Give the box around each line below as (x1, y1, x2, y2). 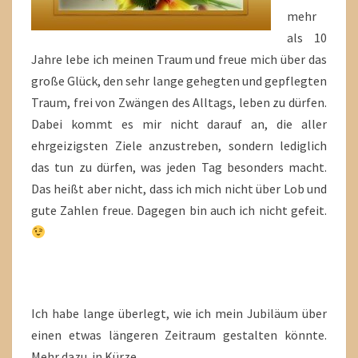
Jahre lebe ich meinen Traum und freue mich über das (31, 51, 327, 67)
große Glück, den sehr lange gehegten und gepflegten (31, 73, 327, 89)
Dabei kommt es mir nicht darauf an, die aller (31, 116, 327, 132)
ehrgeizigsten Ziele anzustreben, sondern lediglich (31, 137, 327, 153)
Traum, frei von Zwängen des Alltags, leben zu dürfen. (31, 94, 327, 110)
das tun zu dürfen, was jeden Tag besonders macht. (31, 159, 327, 175)
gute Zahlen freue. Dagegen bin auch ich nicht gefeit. (31, 202, 327, 218)
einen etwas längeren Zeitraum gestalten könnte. (31, 327, 327, 343)
